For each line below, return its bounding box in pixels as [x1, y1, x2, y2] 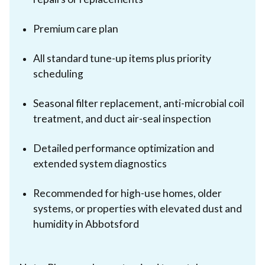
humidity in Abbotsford [33, 217, 139, 230]
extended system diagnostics [33, 157, 167, 170]
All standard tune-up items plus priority [33, 51, 211, 64]
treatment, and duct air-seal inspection [33, 112, 211, 125]
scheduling [33, 67, 83, 80]
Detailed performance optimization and [33, 141, 214, 154]
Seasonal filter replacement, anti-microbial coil [33, 96, 244, 109]
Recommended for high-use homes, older [33, 186, 222, 199]
